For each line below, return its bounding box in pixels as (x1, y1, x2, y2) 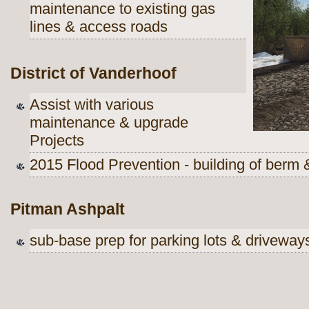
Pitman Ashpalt (10, 200, 125, 219)
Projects (30, 132, 84, 150)
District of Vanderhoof (10, 64, 177, 83)
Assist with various (30, 96, 154, 114)
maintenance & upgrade (30, 114, 188, 132)
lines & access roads (30, 17, 168, 35)
